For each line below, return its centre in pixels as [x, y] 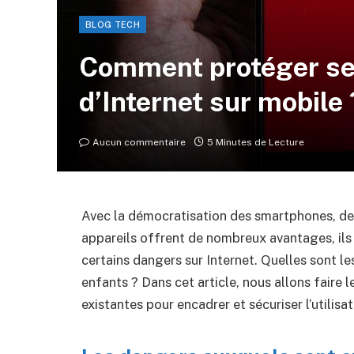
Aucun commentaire [139, 142]
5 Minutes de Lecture [256, 142]
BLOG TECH [113, 24]
